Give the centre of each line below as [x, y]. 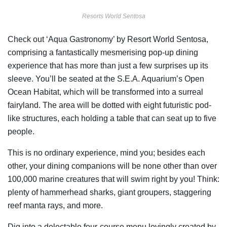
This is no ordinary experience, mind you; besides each [106, 153]
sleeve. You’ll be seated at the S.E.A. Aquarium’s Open [106, 79]
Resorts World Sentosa [113, 16]
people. [22, 131]
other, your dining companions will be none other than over [112, 166]
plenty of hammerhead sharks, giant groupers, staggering [109, 192]
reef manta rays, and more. [55, 205]
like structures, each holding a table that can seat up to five [112, 118]
